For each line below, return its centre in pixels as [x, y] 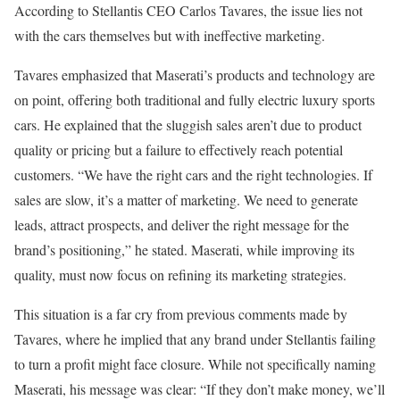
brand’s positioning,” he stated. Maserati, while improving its [184, 250]
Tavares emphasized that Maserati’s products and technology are [195, 75]
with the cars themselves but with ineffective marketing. [170, 35]
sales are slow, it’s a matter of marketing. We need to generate [186, 200]
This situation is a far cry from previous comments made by [181, 314]
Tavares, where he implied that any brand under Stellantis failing [195, 339]
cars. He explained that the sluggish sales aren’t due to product [188, 125]
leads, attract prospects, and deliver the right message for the [182, 225]
